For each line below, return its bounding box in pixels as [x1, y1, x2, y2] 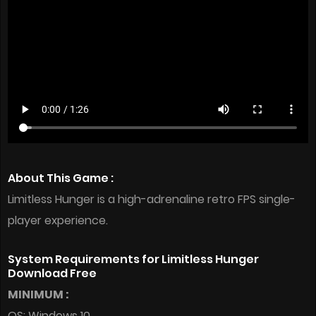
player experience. [8, 212, 108, 229]
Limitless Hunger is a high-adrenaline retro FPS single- [8, 191, 296, 208]
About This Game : [8, 170, 114, 187]
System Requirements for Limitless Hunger [8, 251, 259, 268]
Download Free [8, 265, 97, 282]
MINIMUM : [8, 286, 69, 303]
